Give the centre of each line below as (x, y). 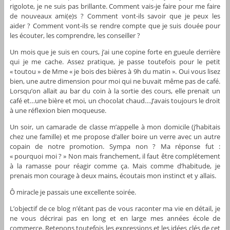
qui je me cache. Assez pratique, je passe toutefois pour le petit (115, 62)
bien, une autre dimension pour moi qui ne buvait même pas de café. (115, 81)
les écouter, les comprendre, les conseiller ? (75, 36)
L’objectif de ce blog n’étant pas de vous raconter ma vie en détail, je (115, 209)
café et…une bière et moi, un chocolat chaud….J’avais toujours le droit (115, 101)
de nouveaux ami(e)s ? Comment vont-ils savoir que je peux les (115, 16)
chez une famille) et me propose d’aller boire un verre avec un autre (115, 137)
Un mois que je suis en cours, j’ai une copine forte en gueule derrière (115, 52)
